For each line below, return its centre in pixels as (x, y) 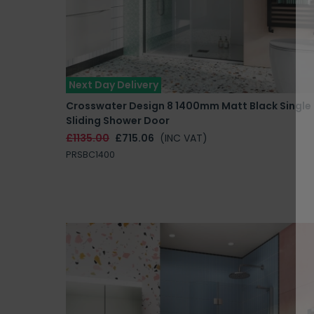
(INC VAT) (184, 138)
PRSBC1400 (90, 154)
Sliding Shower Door (118, 120)
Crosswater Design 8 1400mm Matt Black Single (189, 105)
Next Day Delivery (114, 84)
